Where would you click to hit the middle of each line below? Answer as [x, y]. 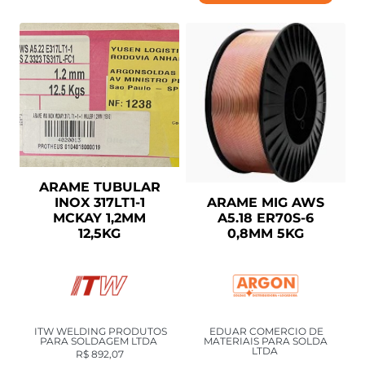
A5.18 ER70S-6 [266, 218]
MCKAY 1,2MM [99, 218]
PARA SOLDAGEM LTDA [99, 341]
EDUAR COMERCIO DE [266, 332]
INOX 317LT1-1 [99, 203]
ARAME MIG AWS [266, 203]
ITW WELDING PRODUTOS [100, 332]
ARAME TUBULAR [99, 187]
